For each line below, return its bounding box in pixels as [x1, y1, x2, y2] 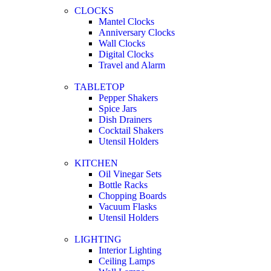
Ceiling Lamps [99, 255, 155, 266]
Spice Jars [99, 103, 137, 114]
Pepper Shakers [99, 92, 158, 103]
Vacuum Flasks [99, 201, 157, 212]
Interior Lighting [99, 244, 162, 255]
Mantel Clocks [99, 16, 154, 27]
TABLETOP [74, 81, 125, 92]
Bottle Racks [99, 179, 148, 190]
